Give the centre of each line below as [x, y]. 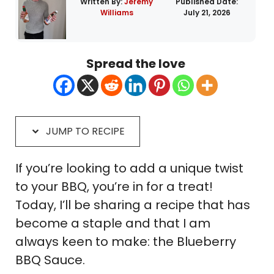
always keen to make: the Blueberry [126, 242]
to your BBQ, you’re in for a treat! [114, 187]
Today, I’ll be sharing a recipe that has [133, 205]
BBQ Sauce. [50, 260]
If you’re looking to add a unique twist [129, 168]
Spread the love [135, 64]
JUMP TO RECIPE [84, 131]
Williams [117, 13]
